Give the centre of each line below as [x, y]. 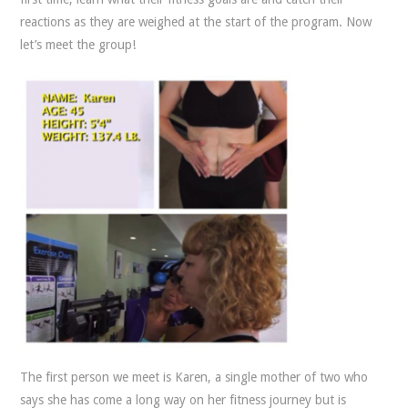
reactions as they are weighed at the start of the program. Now [196, 22]
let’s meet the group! [78, 45]
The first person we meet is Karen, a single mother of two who [194, 377]
